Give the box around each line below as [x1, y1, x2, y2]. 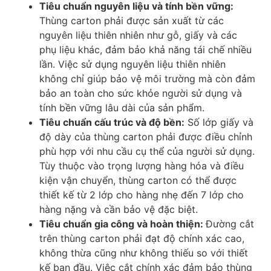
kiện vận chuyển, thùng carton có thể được [39, 174, 237, 186]
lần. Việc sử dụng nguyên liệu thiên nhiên [39, 57, 226, 70]
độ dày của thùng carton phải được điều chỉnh [39, 130, 252, 143]
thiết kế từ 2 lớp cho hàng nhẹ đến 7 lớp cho [39, 188, 244, 201]
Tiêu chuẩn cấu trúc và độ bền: [39, 116, 184, 128]
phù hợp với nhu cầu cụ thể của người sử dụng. [39, 145, 255, 157]
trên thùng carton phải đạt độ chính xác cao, [39, 232, 244, 244]
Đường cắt [206, 217, 254, 230]
